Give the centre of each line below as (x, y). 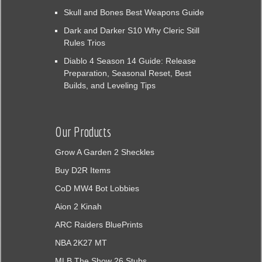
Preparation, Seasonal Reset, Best (127, 73)
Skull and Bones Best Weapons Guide (134, 12)
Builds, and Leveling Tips (109, 85)
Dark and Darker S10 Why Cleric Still (131, 30)
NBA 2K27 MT (81, 242)
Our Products (83, 132)
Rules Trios (84, 42)
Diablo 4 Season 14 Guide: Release (130, 61)
